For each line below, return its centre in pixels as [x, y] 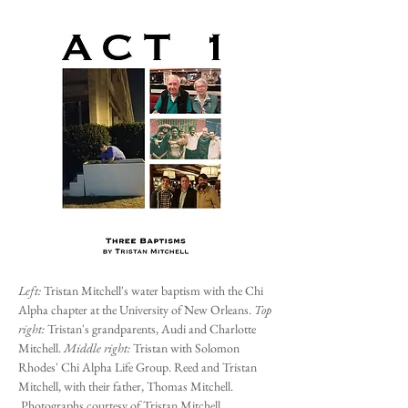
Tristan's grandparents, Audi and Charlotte [152, 329]
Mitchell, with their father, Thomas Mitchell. [126, 386]
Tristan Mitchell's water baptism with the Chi [153, 291]
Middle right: [98, 348]
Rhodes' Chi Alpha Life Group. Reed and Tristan [138, 367]
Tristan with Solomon [186, 348]
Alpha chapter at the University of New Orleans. [136, 310]
